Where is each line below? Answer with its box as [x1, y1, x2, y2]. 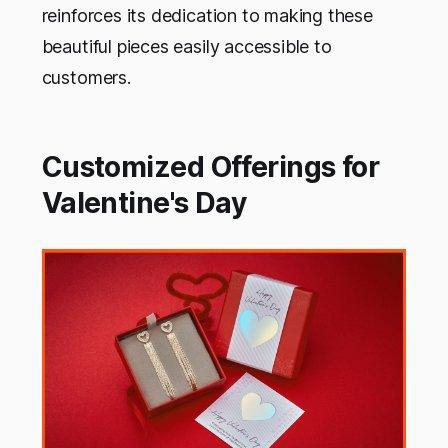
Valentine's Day [41, 186, 247, 221]
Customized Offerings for [41, 150, 380, 185]
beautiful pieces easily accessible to [41, 36, 332, 58]
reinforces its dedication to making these [41, 5, 373, 27]
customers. [41, 67, 131, 89]
